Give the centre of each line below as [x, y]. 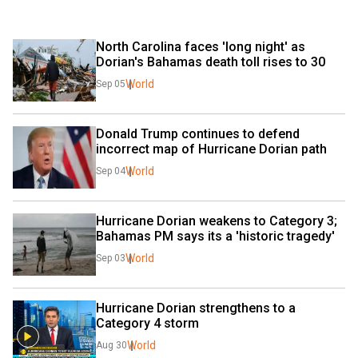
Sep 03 [111, 258]
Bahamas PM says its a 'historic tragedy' [215, 236]
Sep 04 [111, 171]
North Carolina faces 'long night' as [201, 47]
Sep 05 [111, 84]
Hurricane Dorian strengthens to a [196, 308]
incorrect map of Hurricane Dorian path [211, 149]
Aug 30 [111, 345]
